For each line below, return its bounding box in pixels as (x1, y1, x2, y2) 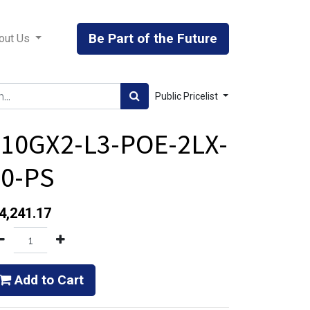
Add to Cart (11, 272, 84, 288)
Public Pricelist (155, 91, 221, 102)
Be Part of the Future (89, 30, 217, 46)
